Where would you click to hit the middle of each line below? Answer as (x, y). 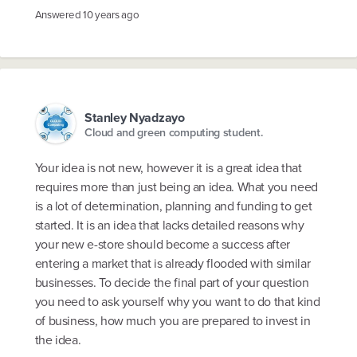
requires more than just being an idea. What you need (176, 187)
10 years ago (111, 14)
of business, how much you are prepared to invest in (173, 321)
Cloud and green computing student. (174, 133)
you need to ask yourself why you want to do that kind (177, 302)
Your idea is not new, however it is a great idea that (168, 168)
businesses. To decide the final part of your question (172, 283)
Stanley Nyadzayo (135, 117)
